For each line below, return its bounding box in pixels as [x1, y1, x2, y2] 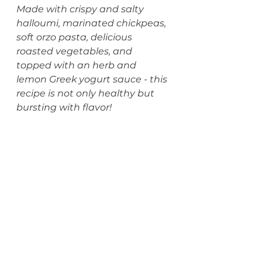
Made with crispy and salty [16, 4, 146, 15]
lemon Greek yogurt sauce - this [16, 74, 170, 85]
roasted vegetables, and [16, 46, 135, 57]
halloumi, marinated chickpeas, [16, 18, 168, 29]
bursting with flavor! [16, 102, 112, 113]
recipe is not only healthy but [16, 88, 157, 99]
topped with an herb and [16, 60, 139, 71]
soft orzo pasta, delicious [16, 32, 135, 43]
